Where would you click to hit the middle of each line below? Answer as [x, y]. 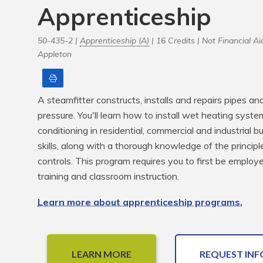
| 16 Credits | [176, 41]
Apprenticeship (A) [114, 41]
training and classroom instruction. [108, 176]
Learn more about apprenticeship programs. [140, 202]
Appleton [55, 54]
